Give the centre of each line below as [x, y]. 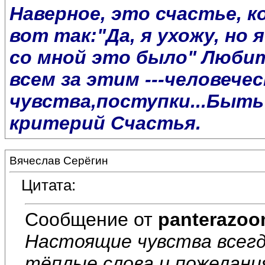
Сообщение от [91, 219]
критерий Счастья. [105, 123]
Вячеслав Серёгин [59, 161]
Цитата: [49, 185]
